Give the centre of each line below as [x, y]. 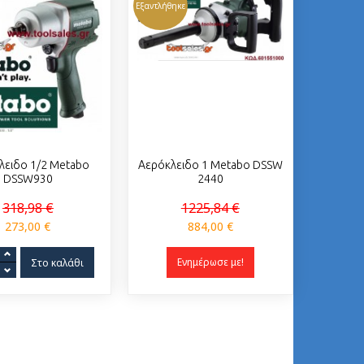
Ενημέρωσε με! [210, 262]
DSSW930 [28, 179]
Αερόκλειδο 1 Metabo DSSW [210, 165]
